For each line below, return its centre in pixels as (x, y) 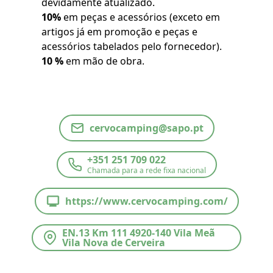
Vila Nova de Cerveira (114, 243)
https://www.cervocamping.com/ (146, 201)
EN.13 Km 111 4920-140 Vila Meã (139, 233)
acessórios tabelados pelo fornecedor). (132, 47)
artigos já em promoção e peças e (119, 32)
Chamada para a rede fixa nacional (146, 171)
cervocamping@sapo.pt (146, 128)
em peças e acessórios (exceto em (140, 17)
